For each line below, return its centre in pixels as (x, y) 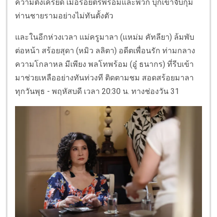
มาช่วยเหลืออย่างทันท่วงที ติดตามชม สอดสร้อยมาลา (104, 77)
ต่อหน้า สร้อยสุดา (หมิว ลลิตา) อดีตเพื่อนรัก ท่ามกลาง (105, 50)
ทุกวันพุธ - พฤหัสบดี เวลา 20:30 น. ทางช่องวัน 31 (98, 91)
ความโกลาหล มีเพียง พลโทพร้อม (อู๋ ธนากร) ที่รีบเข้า (104, 64)
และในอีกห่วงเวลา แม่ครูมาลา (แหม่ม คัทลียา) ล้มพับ (105, 37)
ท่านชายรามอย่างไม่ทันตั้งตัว (65, 15)
